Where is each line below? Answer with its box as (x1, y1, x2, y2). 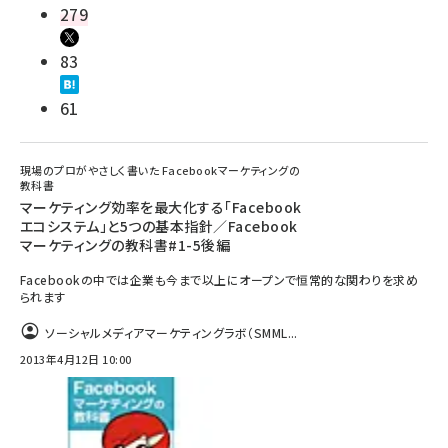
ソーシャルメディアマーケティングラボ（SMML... (45, 324, 298, 341)
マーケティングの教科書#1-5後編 (20, 235, 231, 255)
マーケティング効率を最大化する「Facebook (20, 197, 302, 217)
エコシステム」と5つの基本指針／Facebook (20, 216, 298, 236)
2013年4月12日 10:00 (20, 351, 132, 367)
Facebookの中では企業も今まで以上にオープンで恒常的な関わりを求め (20, 271, 419, 288)
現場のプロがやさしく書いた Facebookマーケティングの (20, 162, 301, 178)
